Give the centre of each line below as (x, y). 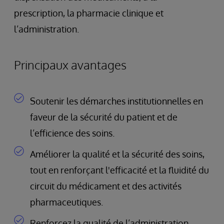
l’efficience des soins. (72, 133)
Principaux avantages (70, 65)
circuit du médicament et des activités (106, 186)
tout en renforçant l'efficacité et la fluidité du (119, 170)
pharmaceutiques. (66, 202)
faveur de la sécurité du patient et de (104, 117)
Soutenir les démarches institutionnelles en (116, 101)
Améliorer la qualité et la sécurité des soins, (117, 154)
